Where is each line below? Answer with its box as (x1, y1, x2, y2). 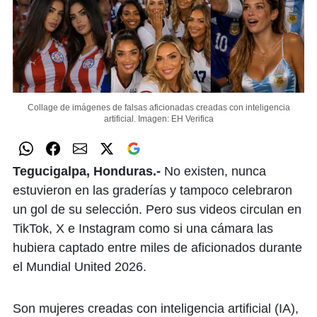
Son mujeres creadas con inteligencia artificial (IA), (13, 301, 299, 316)
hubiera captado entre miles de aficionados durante (13, 241, 302, 255)
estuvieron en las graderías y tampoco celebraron (13, 183, 292, 197)
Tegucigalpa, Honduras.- (13, 164, 164, 178)
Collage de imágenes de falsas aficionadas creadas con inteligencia (27, 103, 290, 113)
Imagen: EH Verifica (137, 114, 214, 124)
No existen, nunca (164, 164, 266, 178)
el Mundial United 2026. (13, 260, 146, 274)
